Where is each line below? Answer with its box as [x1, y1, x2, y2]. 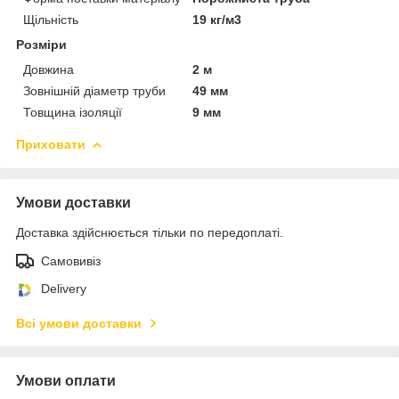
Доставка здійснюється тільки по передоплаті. [16, 224, 283, 240]
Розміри [16, 37, 67, 52]
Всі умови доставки [16, 315, 142, 330]
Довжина [23, 61, 74, 77]
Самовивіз [41, 253, 101, 268]
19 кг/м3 [192, 12, 242, 27]
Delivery [41, 281, 86, 296]
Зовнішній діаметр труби [23, 83, 166, 98]
